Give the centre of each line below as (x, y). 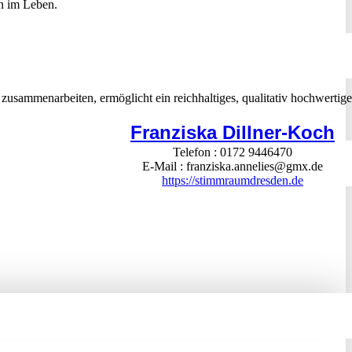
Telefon (193, 152)
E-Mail (161, 166)
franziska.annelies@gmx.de (255, 166)
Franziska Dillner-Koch (233, 132)
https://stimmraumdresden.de (233, 180)
